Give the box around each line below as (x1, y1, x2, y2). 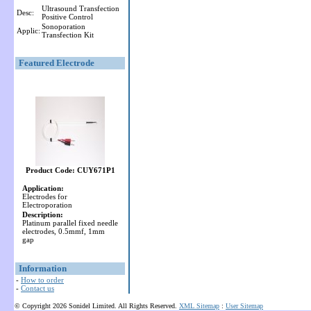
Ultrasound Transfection (42, 4, 119, 12)
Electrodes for (22, 192, 67, 201)
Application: (22, 184, 64, 192)
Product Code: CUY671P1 (25, 166, 115, 174)
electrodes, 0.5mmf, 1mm (22, 227, 105, 235)
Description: (22, 210, 63, 219)
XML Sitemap (179, 302, 219, 310)
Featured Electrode (19, 58, 94, 68)
